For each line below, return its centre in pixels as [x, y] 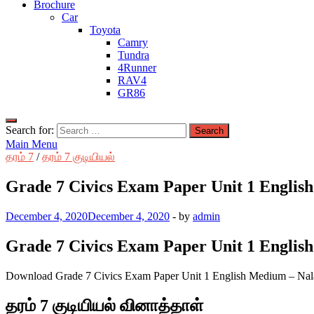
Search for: [30, 130]
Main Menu [32, 144]
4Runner [137, 68]
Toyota [105, 30]
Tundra [134, 55]
